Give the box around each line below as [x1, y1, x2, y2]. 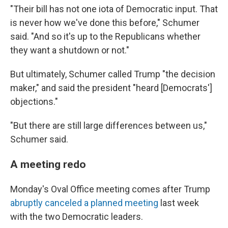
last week [158, 197, 199, 208]
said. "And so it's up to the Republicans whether [10, 31, 201, 42]
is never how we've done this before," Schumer [10, 17, 199, 28]
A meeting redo [10, 158, 86, 170]
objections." [10, 96, 58, 107]
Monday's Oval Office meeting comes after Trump [10, 184, 210, 194]
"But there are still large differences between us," [10, 120, 207, 131]
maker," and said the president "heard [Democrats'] [10, 82, 212, 93]
